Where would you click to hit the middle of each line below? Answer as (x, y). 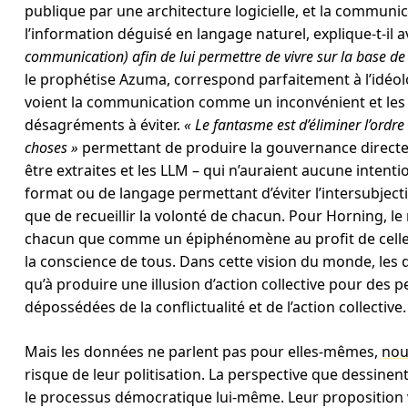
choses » (51, 148)
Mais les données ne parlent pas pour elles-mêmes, (203, 352)
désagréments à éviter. (104, 125)
